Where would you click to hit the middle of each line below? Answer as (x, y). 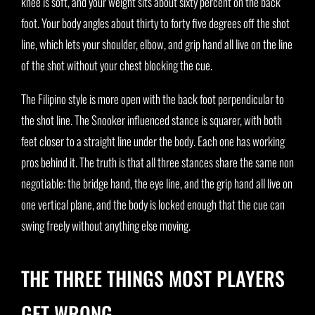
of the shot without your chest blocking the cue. (117, 65)
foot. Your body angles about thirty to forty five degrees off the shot (155, 23)
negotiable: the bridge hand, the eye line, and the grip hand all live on (157, 184)
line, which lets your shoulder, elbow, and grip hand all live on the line (157, 44)
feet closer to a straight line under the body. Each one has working (153, 141)
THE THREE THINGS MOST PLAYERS (153, 278)
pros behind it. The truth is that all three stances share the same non (157, 162)
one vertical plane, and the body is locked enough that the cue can (153, 205)
